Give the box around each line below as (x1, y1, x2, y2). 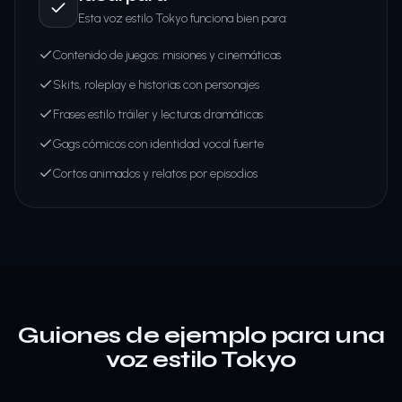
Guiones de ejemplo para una (17, 321, 385, 349)
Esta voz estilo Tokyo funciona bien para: (78, 11, 287, 26)
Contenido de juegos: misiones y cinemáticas (53, 48, 281, 63)
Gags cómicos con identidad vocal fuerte (53, 136, 264, 152)
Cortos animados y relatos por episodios (53, 166, 258, 181)
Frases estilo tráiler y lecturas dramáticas (53, 107, 263, 122)
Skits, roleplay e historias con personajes (53, 77, 259, 92)
